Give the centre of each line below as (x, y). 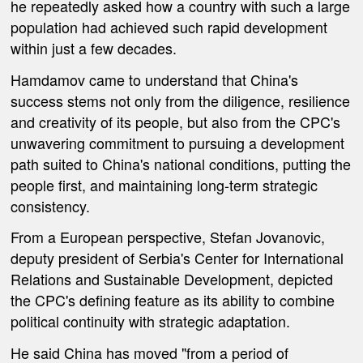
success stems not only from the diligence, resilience (181, 100)
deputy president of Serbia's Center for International (177, 258)
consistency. (51, 205)
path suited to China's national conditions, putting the (181, 163)
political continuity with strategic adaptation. (151, 321)
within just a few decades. (94, 48)
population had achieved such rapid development (169, 27)
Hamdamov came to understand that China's (155, 79)
